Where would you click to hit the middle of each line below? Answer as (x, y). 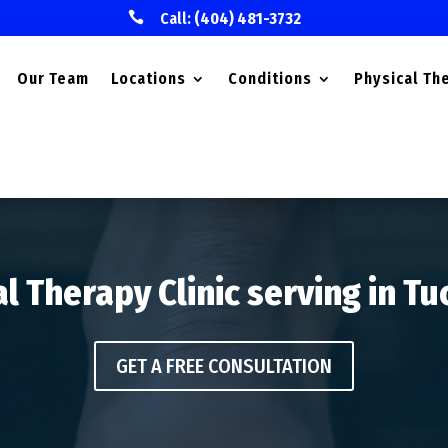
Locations (148, 78)
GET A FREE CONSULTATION (224, 365)
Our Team (52, 78)
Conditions (269, 78)
